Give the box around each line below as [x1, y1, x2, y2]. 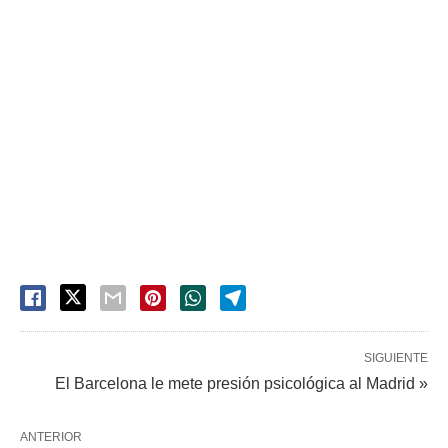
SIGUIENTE [364, 351, 428, 365]
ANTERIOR [20, 430, 82, 444]
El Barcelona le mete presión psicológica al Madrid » [55, 375, 428, 392]
